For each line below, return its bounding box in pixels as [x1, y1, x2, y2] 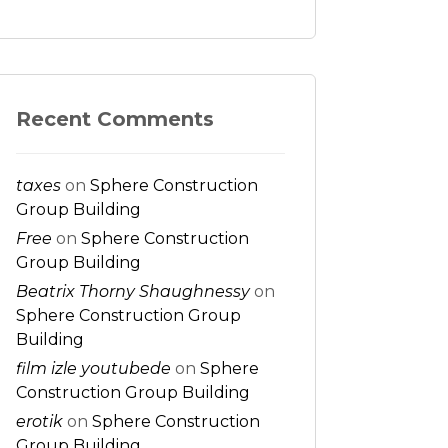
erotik [15, 412, 63, 431]
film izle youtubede [15, 359, 171, 378]
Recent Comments [15, 107, 214, 131]
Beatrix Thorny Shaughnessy [15, 282, 250, 301]
